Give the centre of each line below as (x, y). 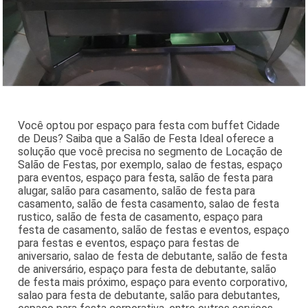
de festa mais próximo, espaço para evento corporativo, (153, 282)
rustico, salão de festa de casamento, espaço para (141, 217)
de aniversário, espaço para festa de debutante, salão (147, 269)
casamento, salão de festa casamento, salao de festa (149, 203)
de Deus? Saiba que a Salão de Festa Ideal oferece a (146, 138)
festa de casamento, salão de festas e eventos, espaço (154, 230)
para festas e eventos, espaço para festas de (129, 243)
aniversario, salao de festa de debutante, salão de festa (153, 256)
